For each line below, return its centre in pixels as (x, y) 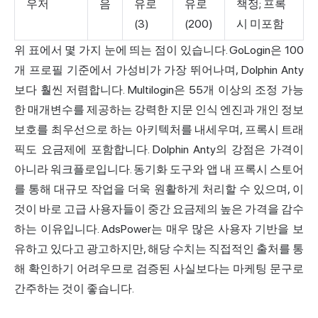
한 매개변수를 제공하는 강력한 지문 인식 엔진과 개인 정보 (159, 109)
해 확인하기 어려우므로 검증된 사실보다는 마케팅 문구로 (159, 268)
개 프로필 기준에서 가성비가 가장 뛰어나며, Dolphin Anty (159, 70)
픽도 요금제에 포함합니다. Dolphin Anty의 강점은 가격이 (159, 149)
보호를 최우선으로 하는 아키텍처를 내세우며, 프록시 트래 (159, 129)
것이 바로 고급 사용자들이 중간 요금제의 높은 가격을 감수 (159, 209)
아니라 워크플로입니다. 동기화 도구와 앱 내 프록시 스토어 (159, 169)
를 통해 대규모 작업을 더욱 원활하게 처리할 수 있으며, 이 (159, 189)
